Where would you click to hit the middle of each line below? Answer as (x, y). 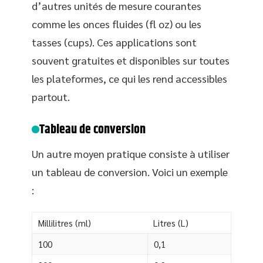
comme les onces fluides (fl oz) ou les (117, 23)
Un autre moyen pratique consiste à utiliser (131, 153)
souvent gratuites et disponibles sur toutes (131, 60)
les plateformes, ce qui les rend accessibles (129, 78)
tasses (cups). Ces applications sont (114, 42)
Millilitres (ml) (65, 223)
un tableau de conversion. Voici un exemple (130, 171)
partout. (51, 96)
